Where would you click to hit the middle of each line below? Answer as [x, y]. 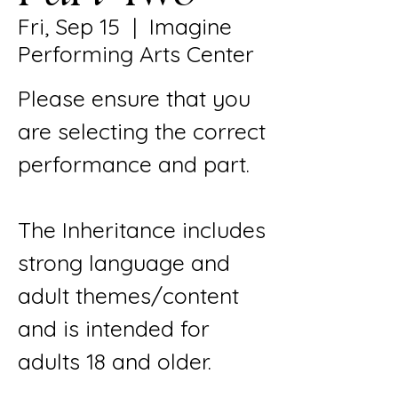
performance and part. [134, 163]
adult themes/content [128, 295]
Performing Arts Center [136, 53]
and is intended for [114, 328]
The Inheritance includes [142, 229]
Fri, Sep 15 [69, 26]
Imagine [191, 26]
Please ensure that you [134, 98]
